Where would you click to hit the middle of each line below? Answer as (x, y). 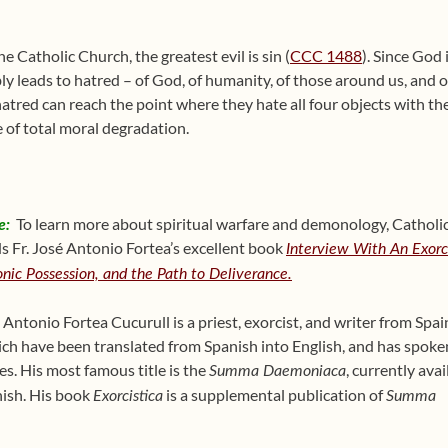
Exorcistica (128, 396)
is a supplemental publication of (274, 394)
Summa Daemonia (270, 371)
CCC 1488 (326, 55)
